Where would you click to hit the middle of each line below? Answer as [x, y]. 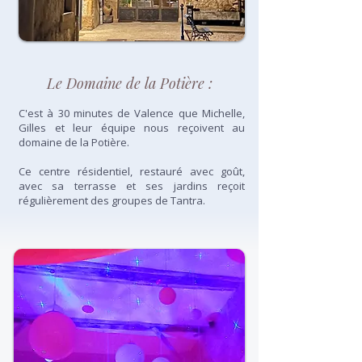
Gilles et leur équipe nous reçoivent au [132, 128]
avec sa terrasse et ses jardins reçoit [132, 186]
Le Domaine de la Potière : [129, 83]
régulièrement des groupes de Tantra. [112, 200]
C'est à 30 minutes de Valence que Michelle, [132, 113]
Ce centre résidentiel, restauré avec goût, [132, 171]
